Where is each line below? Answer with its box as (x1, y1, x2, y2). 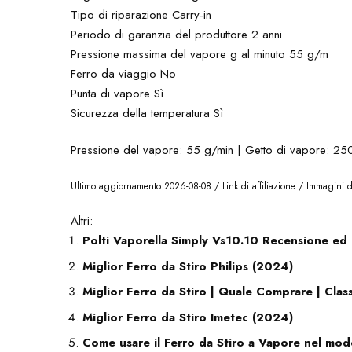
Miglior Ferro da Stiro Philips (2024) (82, 257, 294, 275)
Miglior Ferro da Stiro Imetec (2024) (82, 308, 294, 326)
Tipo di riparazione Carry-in (71, 5, 212, 24)
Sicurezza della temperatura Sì (71, 104, 224, 122)
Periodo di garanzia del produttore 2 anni (71, 25, 283, 43)
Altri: (71, 212, 93, 229)
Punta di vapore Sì (71, 84, 164, 102)
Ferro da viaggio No (71, 64, 177, 82)
